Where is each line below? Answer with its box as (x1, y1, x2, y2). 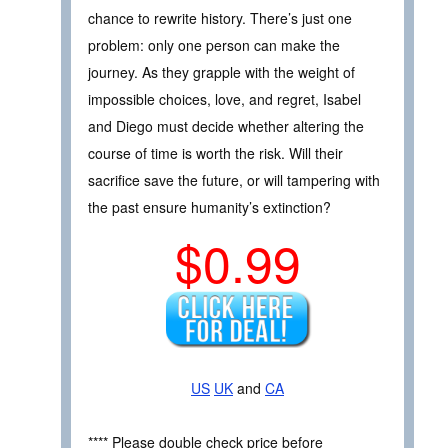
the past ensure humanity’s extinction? (88, 197, 331, 218)
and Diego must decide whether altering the (88, 116, 364, 137)
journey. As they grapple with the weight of (88, 62, 355, 83)
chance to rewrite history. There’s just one (88, 8, 352, 29)
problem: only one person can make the (88, 35, 340, 56)
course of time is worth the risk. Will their (88, 143, 343, 164)
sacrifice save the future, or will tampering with (88, 170, 380, 191)
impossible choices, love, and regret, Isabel (88, 89, 361, 110)
